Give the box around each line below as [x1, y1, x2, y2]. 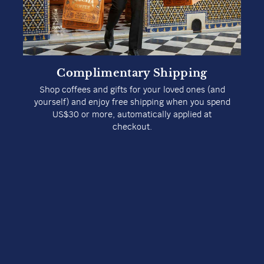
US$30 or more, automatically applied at [52, 111, 212, 120]
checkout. [112, 123, 152, 132]
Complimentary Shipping [57, 67, 207, 80]
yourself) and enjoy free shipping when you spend [34, 98, 230, 107]
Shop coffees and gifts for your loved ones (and [39, 86, 225, 95]
